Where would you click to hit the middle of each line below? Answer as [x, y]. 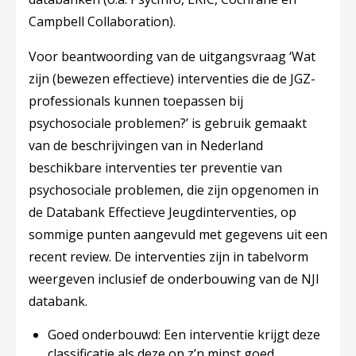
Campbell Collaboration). [102, 21]
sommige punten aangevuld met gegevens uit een [178, 234]
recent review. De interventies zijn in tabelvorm [168, 257]
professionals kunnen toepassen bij [136, 101]
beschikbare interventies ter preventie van [155, 168]
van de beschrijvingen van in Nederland [146, 145]
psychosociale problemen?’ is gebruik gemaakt [168, 123]
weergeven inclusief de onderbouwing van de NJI [174, 279]
